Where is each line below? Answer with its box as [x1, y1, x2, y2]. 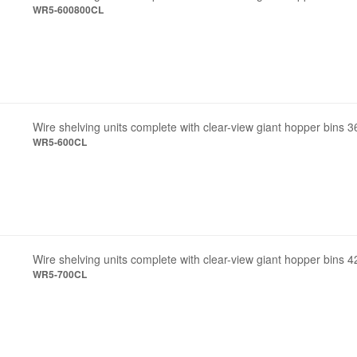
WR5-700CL [33, 267, 88, 281]
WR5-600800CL [33, 2, 104, 17]
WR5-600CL [33, 135, 88, 149]
